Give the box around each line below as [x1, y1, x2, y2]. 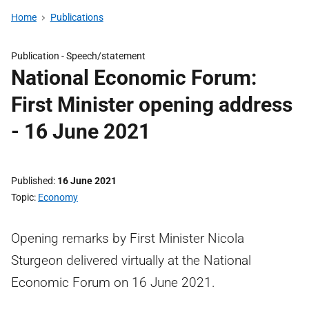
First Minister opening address [11, 92, 292, 117]
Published [11, 175, 53, 186]
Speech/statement [66, 50, 146, 61]
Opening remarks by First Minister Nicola [11, 230, 244, 246]
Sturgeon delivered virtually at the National [11, 252, 251, 268]
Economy [38, 192, 78, 203]
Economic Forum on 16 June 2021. [11, 275, 215, 290]
